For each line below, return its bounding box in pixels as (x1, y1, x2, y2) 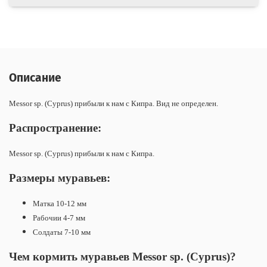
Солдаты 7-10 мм (33, 227, 91, 237)
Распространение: (9, 121, 101, 134)
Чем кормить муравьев (9, 250, 132, 263)
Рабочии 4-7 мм (33, 213, 85, 222)
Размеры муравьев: (9, 171, 110, 184)
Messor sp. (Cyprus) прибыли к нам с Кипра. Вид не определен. (9, 98, 220, 108)
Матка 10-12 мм (33, 198, 86, 208)
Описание (9, 70, 61, 85)
